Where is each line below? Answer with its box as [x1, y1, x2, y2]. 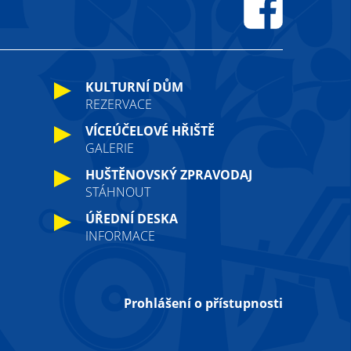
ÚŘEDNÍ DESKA [85, 209, 178, 227]
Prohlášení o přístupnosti [124, 294, 283, 312]
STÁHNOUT [85, 183, 150, 201]
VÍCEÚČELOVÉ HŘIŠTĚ [85, 121, 215, 139]
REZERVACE [85, 95, 152, 113]
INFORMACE [85, 226, 155, 244]
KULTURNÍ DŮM [85, 78, 183, 96]
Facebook [283, 28, 339, 46]
